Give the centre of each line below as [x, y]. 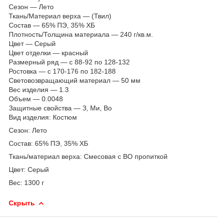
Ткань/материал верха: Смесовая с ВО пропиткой [88, 156]
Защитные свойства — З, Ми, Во [60, 108]
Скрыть [22, 203]
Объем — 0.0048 [36, 99]
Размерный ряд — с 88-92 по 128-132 [69, 62]
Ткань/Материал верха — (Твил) [60, 16]
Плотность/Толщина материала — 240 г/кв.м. [81, 34]
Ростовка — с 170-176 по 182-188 [62, 71]
